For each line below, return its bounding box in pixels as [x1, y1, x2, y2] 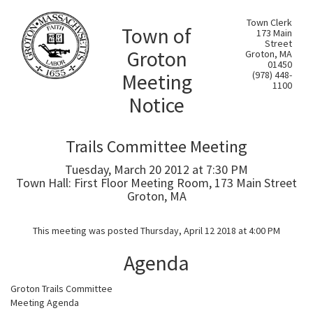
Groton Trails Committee [10, 282, 112, 295]
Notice [129, 92, 184, 118]
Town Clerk [247, 16, 292, 29]
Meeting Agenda [10, 296, 79, 309]
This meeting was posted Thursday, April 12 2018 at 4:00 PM [33, 224, 280, 237]
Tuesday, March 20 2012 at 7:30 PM [65, 161, 248, 177]
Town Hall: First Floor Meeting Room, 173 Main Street [16, 175, 297, 191]
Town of [122, 22, 191, 49]
